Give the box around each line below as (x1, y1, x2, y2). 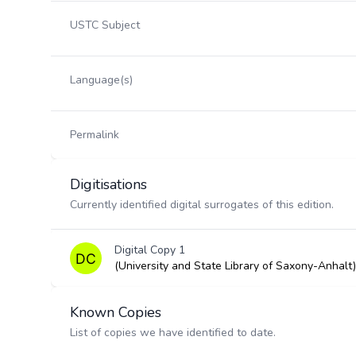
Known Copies (70, 303, 161, 322)
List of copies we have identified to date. (70, 325, 276, 340)
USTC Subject (70, 17, 140, 33)
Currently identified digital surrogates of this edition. (70, 197, 334, 212)
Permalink (70, 127, 119, 142)
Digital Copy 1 (114, 242, 185, 257)
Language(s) (70, 72, 133, 87)
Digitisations (70, 175, 147, 194)
